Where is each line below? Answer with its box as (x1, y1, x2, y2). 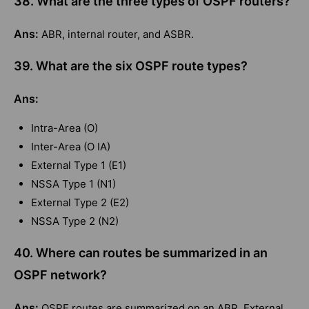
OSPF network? (14, 268, 107, 283)
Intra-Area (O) (31, 121, 98, 135)
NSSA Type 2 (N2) (31, 215, 119, 228)
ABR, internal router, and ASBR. (41, 28, 194, 41)
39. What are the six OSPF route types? (14, 59, 248, 74)
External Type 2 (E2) (31, 196, 129, 210)
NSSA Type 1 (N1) (31, 177, 116, 191)
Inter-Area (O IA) (31, 140, 110, 154)
